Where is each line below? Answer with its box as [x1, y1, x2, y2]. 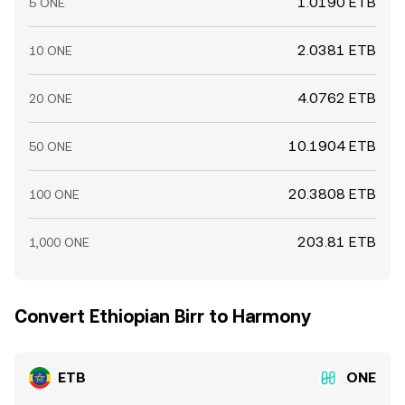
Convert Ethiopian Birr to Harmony [14, 306, 311, 327]
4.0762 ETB [297, 89, 376, 107]
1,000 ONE [29, 235, 89, 250]
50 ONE [29, 139, 72, 154]
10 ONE [29, 43, 72, 58]
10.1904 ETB [288, 137, 376, 155]
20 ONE [29, 91, 72, 106]
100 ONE [29, 187, 80, 202]
